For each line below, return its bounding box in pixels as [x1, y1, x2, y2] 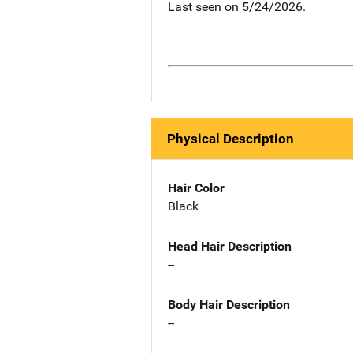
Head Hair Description [168, 238, 292, 254]
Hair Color [168, 180, 225, 196]
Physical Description [167, 131, 294, 147]
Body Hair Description [168, 296, 290, 312]
